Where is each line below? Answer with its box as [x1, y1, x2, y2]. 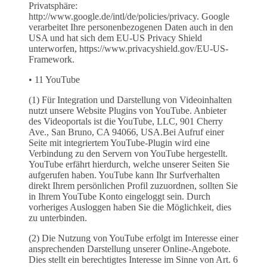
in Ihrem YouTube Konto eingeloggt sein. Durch [29, 191, 210, 202]
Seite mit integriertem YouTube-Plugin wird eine [29, 138, 210, 148]
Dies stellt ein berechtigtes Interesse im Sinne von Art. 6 [29, 254, 238, 265]
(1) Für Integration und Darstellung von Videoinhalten [29, 95, 232, 105]
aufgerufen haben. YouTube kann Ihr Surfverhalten [29, 170, 220, 181]
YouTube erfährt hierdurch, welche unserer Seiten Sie [29, 159, 229, 170]
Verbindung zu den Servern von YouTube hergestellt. [29, 148, 228, 159]
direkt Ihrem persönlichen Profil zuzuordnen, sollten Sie [29, 181, 238, 191]
